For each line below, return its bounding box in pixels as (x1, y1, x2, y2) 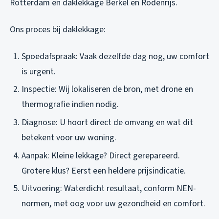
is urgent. (22, 65, 56, 78)
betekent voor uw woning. (22, 131, 116, 144)
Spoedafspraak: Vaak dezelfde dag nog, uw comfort (22, 50, 209, 63)
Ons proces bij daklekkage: (10, 23, 106, 36)
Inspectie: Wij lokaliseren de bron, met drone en (22, 83, 193, 96)
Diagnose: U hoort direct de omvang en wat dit (22, 116, 193, 129)
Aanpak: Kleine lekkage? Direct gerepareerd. (22, 149, 180, 162)
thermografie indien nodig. (22, 98, 119, 111)
